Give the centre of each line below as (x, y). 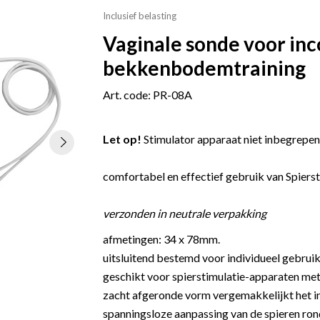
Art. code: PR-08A (147, 95)
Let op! (122, 139)
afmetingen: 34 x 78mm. (161, 239)
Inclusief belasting (140, 16)
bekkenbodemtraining (204, 68)
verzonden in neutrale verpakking (185, 213)
